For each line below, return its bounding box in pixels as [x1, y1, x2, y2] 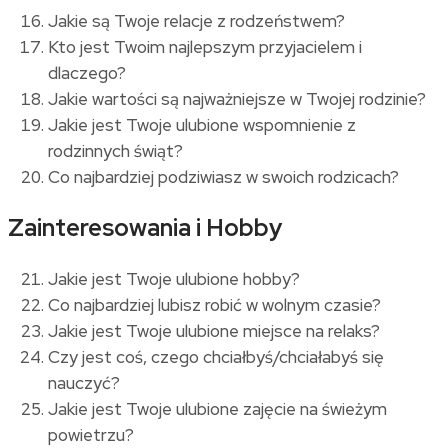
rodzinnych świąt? [48, 139, 183, 162]
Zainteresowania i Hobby [8, 211, 282, 243]
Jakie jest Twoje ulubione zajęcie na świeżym [48, 397, 387, 420]
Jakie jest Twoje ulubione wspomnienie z [48, 113, 356, 136]
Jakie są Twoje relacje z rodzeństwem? [48, 9, 345, 32]
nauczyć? [48, 371, 120, 394]
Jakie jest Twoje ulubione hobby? [48, 267, 300, 290]
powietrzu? [48, 423, 134, 446]
